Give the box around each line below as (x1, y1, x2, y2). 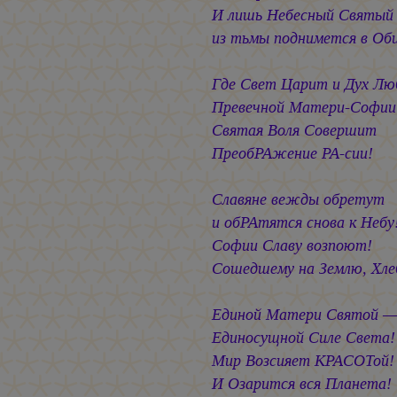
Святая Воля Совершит (211, 120, 377, 141)
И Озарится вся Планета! (211, 373, 392, 394)
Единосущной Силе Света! (211, 327, 395, 348)
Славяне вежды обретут (211, 189, 385, 210)
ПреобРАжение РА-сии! (211, 143, 373, 164)
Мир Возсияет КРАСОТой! (211, 350, 394, 371)
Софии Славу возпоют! (211, 235, 372, 256)
